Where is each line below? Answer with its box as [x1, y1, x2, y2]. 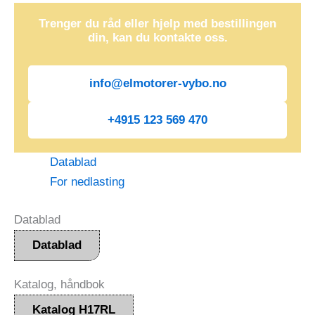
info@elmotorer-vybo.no [89, 77, 226, 91]
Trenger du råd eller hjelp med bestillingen [39, 16, 276, 30]
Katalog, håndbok [14, 277, 105, 291]
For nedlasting [50, 175, 124, 189]
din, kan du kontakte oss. [87, 30, 228, 44]
